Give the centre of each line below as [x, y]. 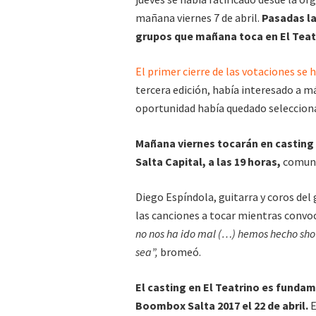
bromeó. [180, 252]
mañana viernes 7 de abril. [199, 18]
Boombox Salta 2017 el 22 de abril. [222, 306]
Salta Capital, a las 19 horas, [208, 162]
